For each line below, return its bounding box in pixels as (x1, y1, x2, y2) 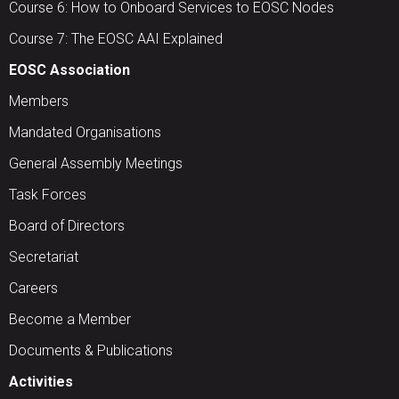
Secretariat (9, 248, 78, 266)
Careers (9, 280, 58, 297)
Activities (9, 373, 73, 391)
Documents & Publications (9, 342, 173, 360)
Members (9, 93, 69, 110)
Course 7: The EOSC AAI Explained (9, 30, 223, 48)
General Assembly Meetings (9, 155, 183, 173)
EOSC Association (9, 61, 130, 79)
